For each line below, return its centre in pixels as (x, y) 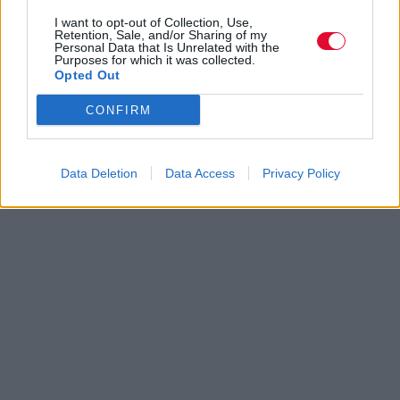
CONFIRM (118, 110)
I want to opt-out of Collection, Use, (154, 22)
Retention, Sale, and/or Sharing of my (161, 35)
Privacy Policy (301, 173)
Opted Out (87, 75)
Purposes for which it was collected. (155, 60)
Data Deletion (99, 173)
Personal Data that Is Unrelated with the (167, 47)
